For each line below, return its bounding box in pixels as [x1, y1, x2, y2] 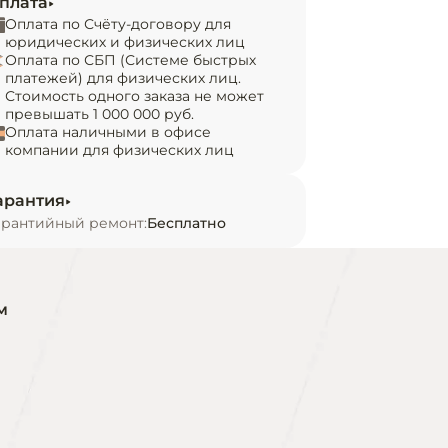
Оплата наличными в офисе [5, 123, 211, 141]
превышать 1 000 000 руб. [5, 105, 194, 123]
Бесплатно [147, 214, 226, 232]
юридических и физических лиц [5, 33, 245, 51]
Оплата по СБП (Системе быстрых [5, 51, 256, 69]
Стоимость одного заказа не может [5, 87, 264, 105]
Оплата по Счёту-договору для [5, 15, 231, 33]
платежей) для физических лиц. [5, 69, 241, 87]
